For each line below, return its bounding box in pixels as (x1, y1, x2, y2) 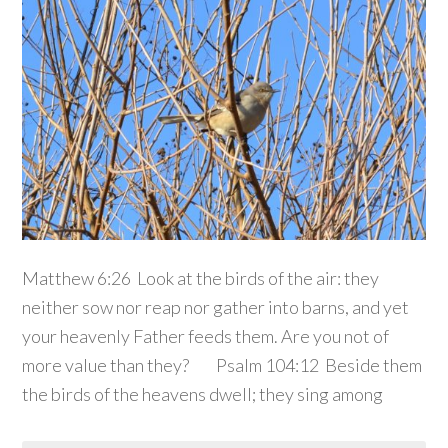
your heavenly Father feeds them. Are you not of (22, 325, 390, 348)
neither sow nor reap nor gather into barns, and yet (22, 296, 410, 319)
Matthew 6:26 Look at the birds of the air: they (22, 267, 380, 290)
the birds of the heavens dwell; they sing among (22, 383, 384, 406)
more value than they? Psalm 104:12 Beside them (22, 354, 423, 377)
